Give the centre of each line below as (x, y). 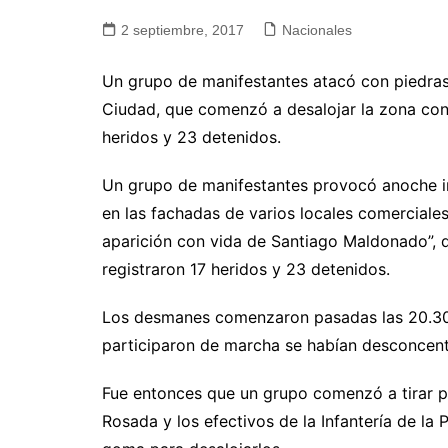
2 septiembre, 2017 (182, 29)
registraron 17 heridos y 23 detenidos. (246, 268)
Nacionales (317, 29)
